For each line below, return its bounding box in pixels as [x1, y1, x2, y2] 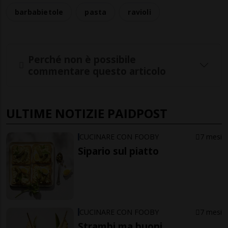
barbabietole [15, 7, 64, 17]
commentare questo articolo [28, 64, 166, 78]
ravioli [128, 7, 151, 17]
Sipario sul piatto [78, 144, 159, 158]
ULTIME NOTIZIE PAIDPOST [6, 104, 167, 122]
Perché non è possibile [28, 52, 136, 67]
